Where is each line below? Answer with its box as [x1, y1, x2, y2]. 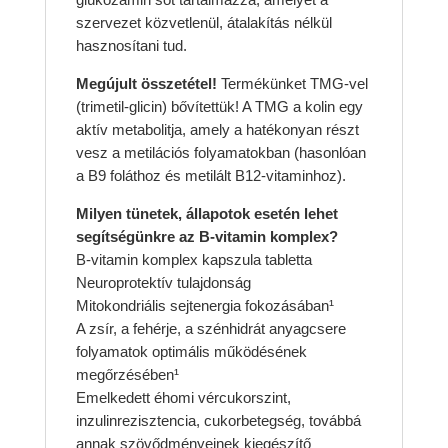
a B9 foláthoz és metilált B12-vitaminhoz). [75, 167, 346, 185]
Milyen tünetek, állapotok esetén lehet [75, 205, 338, 223]
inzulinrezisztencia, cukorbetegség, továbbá [75, 412, 361, 430]
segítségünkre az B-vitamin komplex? [75, 228, 338, 246]
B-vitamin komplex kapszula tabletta [75, 251, 312, 269]
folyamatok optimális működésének [75, 343, 307, 361]
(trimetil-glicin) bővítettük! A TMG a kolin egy [75, 98, 363, 116]
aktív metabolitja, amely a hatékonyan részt [75, 121, 359, 139]
